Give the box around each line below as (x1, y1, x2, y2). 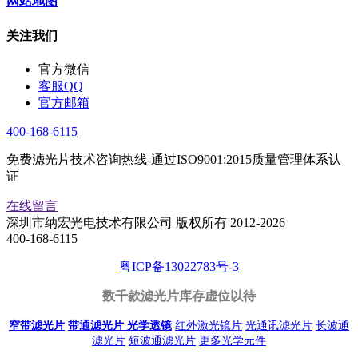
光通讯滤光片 (245, 318, 312, 332)
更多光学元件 (199, 333, 266, 347)
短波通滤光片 (129, 333, 196, 347)
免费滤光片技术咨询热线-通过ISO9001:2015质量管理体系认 (6, 152, 341, 166)
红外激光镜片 (175, 318, 242, 332)
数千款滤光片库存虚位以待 (102, 288, 256, 303)
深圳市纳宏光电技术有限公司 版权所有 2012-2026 (6, 215, 285, 229)
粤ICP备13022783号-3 (119, 259, 239, 273)
